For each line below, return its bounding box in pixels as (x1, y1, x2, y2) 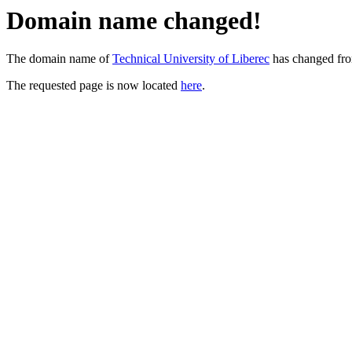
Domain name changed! (6, 6, 262, 35)
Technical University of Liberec (112, 52, 269, 66)
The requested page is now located (6, 79, 181, 93)
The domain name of (6, 52, 112, 66)
